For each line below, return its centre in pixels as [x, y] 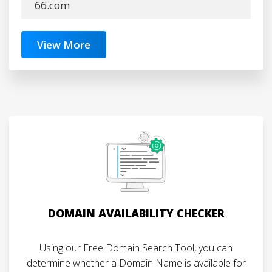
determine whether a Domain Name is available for [136, 263]
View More [64, 45]
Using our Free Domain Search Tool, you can [136, 248]
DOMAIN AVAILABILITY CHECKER [136, 213]
